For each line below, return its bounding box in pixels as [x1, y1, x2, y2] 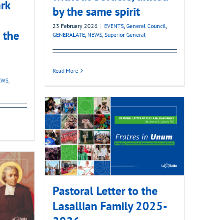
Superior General [105, 31, 146, 39]
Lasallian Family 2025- [53, 198, 167, 214]
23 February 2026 [53, 22, 98, 30]
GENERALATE [53, 31, 85, 39]
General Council [126, 22, 166, 30]
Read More [53, 67, 78, 75]
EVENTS [104, 22, 124, 30]
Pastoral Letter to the [53, 183, 158, 199]
